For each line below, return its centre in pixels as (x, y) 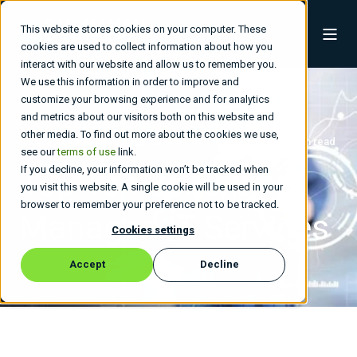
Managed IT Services (174, 228)
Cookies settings (153, 230)
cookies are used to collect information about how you (147, 47)
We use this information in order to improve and (130, 82)
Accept (87, 265)
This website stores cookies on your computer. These (143, 29)
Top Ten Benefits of (163, 184)
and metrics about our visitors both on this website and (147, 117)
